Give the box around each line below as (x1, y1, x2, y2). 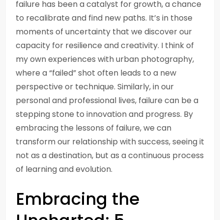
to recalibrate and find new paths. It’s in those (16, 12, 192, 24)
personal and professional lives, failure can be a (16, 95, 198, 106)
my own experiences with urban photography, (16, 54, 194, 65)
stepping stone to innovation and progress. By (16, 109, 193, 120)
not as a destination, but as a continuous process (16, 150, 204, 161)
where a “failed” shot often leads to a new (16, 67, 176, 79)
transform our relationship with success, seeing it (16, 136, 204, 147)
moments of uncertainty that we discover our (16, 26, 192, 37)
